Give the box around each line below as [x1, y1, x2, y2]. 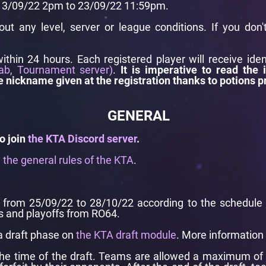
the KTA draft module [76, 229, 176, 241]
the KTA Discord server [28, 132, 137, 145]
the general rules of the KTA [3, 154, 134, 166]
